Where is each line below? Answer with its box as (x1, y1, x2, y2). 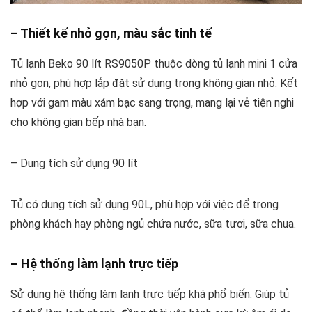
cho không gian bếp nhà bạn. (10, 115, 146, 129)
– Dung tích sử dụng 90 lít (10, 156, 138, 170)
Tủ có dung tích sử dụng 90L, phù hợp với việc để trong (10, 197, 279, 211)
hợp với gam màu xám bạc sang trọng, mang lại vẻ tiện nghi (10, 95, 294, 109)
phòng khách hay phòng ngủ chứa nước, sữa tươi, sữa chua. (10, 217, 296, 231)
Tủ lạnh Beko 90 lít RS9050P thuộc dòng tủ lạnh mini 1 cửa (10, 56, 297, 70)
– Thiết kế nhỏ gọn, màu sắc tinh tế (10, 25, 212, 40)
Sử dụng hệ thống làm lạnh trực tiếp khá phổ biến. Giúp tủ (10, 287, 289, 301)
